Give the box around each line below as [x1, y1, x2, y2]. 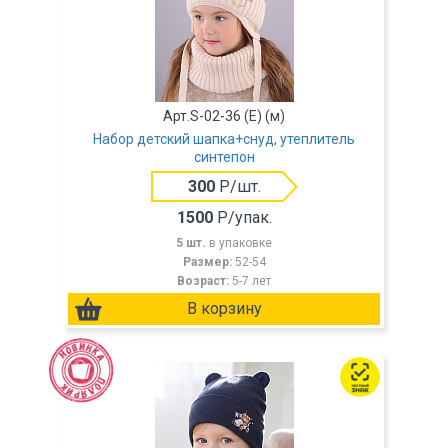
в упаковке [209, 236, 272, 250]
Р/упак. [212, 208, 272, 227]
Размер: [182, 255, 235, 269]
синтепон [193, 149, 255, 165]
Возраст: [177, 274, 232, 288]
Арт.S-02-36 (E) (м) [163, 108, 285, 124]
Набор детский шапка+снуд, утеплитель [93, 131, 355, 147]
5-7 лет [232, 274, 271, 288]
